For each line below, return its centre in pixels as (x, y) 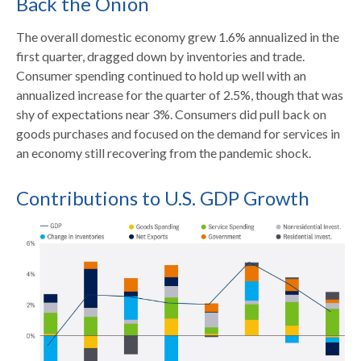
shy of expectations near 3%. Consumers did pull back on (171, 114)
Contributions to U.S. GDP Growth (163, 198)
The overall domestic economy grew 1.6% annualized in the (178, 37)
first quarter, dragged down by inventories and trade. (160, 56)
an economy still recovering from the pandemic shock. (164, 153)
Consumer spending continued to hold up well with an (161, 76)
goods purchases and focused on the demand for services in (178, 134)
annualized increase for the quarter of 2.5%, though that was (180, 95)
